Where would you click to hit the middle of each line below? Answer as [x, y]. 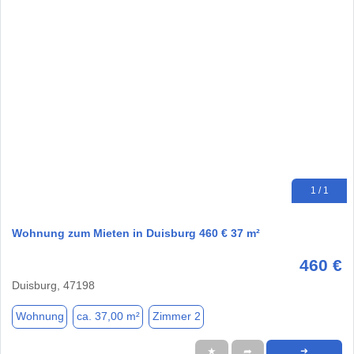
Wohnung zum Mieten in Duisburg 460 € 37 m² [136, 233]
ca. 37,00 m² [108, 316]
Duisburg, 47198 [53, 285]
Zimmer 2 [176, 316]
